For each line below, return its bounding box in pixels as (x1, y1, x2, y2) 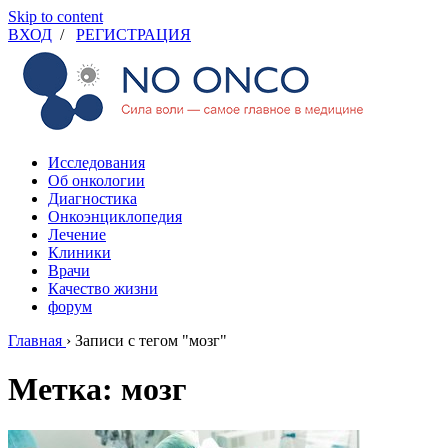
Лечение (48, 226, 106, 243)
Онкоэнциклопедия (48, 208, 182, 225)
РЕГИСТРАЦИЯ (76, 26, 191, 43)
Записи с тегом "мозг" (75, 332, 227, 349)
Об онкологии (48, 172, 145, 189)
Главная (8, 332, 62, 349)
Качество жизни (48, 280, 158, 297)
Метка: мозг (8, 371, 187, 408)
